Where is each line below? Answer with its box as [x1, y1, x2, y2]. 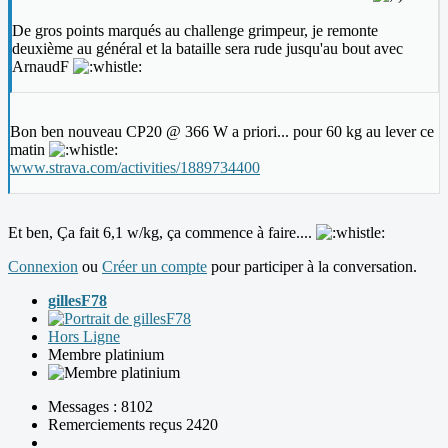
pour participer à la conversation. [207, 258, 417, 276]
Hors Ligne [48, 328, 120, 346]
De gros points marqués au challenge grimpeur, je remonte [12, 22, 378, 40]
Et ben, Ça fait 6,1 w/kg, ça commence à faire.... [8, 224, 316, 242]
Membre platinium [48, 346, 164, 364]
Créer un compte [102, 258, 207, 276]
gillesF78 [48, 292, 107, 310]
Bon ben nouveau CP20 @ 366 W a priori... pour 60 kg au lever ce [10, 123, 434, 141]
